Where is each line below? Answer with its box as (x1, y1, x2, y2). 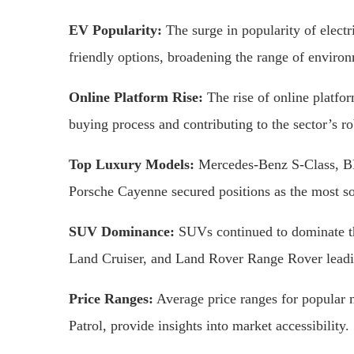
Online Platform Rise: (69, 88, 203, 105)
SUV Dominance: (69, 223, 175, 239)
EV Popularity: (69, 21, 162, 38)
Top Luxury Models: (69, 156, 194, 172)
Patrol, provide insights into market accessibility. (69, 317, 349, 333)
